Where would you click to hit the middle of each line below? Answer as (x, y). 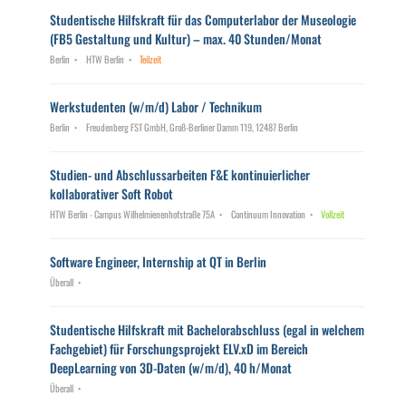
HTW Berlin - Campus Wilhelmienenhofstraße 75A (132, 214)
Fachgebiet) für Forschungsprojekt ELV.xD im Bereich (179, 348)
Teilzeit (150, 59)
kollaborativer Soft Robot (111, 193)
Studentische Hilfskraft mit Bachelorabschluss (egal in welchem (207, 329)
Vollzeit (333, 214)
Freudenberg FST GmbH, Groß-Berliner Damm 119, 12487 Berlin (192, 127)
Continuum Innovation (268, 214)
